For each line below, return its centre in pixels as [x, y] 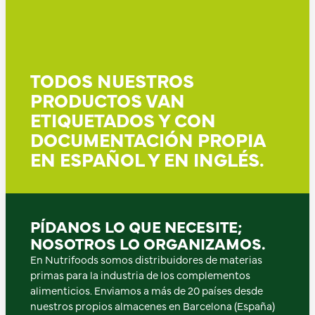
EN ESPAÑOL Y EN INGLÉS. [149, 159]
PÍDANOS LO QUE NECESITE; [136, 226]
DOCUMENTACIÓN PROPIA [148, 139]
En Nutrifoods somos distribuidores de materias [146, 259]
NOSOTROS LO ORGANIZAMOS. [148, 243]
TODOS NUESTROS [112, 80]
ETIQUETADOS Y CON [123, 119]
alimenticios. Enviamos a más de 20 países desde [147, 290]
